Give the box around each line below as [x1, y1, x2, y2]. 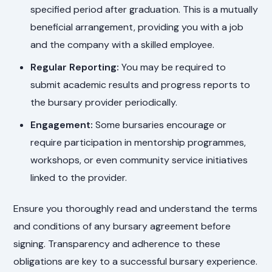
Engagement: [30, 118, 93, 131]
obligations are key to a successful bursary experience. [13, 255, 258, 268]
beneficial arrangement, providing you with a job [30, 20, 244, 33]
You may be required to [119, 60, 226, 73]
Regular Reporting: [30, 60, 120, 73]
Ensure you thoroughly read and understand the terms [13, 202, 258, 216]
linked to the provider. [30, 171, 127, 184]
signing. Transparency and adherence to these [13, 237, 221, 251]
